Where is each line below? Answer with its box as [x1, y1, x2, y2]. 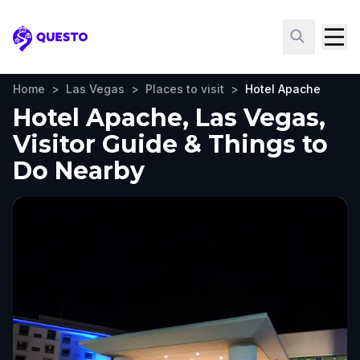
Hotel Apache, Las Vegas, [13, 103, 325, 133]
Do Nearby [13, 156, 145, 186]
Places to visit [145, 82, 224, 96]
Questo [12, 38, 61, 55]
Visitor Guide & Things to [13, 129, 328, 159]
